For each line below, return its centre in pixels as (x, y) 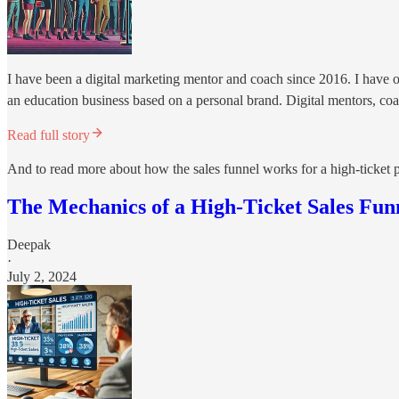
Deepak (29, 244)
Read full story (49, 134)
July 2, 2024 (42, 276)
